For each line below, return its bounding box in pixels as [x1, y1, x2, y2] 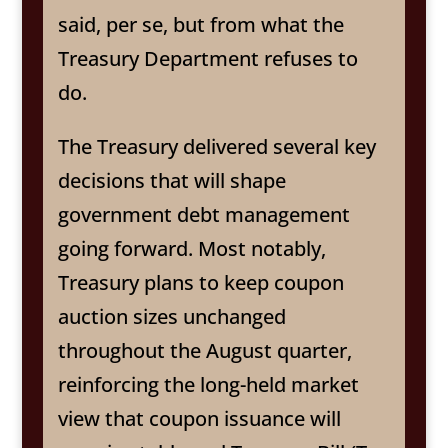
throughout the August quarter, [57, 336, 352, 364]
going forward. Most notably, [57, 234, 326, 262]
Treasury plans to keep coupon [57, 268, 344, 296]
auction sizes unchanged [57, 302, 286, 330]
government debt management [57, 200, 350, 228]
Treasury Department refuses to [57, 44, 358, 72]
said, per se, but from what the [57, 10, 344, 38]
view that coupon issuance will [57, 404, 341, 432]
